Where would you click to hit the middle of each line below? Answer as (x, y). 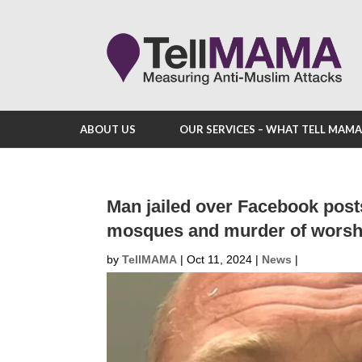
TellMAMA (149, 259)
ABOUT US (108, 129)
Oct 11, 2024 (219, 259)
